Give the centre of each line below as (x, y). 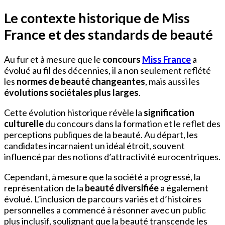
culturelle (24, 124)
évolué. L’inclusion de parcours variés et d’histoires (103, 199)
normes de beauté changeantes (81, 82)
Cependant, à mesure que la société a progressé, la (102, 177)
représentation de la (44, 188)
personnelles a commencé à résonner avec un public (105, 210)
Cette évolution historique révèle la (74, 113)
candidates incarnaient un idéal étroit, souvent (94, 146)
